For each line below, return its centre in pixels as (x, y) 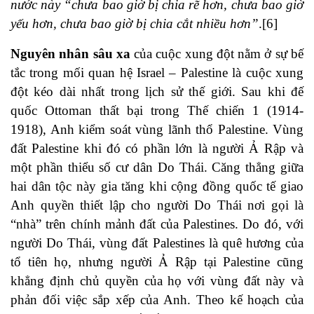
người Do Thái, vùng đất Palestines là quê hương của (157, 243)
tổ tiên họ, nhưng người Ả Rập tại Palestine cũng (157, 262)
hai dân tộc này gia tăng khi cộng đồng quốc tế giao (157, 186)
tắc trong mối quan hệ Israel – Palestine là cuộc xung (157, 73)
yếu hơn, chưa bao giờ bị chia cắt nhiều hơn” (135, 24)
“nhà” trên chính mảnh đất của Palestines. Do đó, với (157, 224)
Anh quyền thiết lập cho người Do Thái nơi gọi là (157, 205)
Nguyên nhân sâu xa (73, 54)
